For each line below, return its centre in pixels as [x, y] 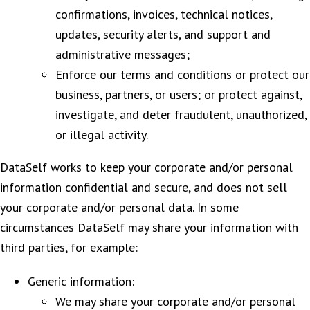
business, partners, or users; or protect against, [179, 94]
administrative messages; [122, 54]
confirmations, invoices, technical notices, [164, 14]
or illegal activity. [102, 134]
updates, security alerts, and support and [163, 34]
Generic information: [81, 281]
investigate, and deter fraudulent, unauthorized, [181, 114]
